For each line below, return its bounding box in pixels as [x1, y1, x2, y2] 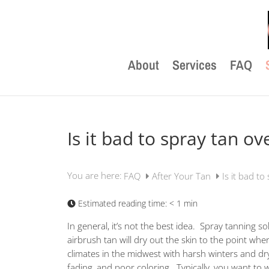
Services [172, 56, 217, 74]
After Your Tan [152, 169, 213, 182]
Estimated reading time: [78, 198, 167, 210]
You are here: [67, 169, 122, 181]
